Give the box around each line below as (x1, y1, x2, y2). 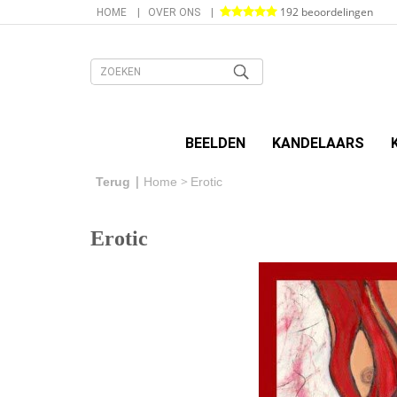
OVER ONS (148, 6, 200, 19)
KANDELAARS (271, 135, 364, 152)
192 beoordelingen (277, 4, 373, 19)
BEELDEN (184, 135, 245, 152)
